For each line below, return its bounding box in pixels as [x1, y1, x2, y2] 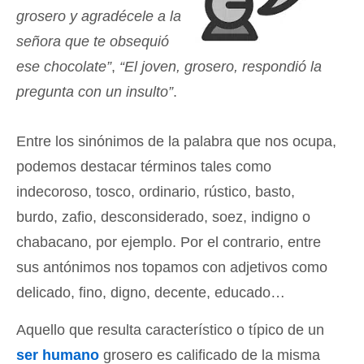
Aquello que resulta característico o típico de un [16, 322, 324, 338]
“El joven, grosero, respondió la [119, 58, 322, 75]
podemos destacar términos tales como [16, 158, 271, 175]
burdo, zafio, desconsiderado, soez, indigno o [16, 209, 310, 225]
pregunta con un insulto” [16, 84, 173, 100]
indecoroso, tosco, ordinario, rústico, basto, [16, 184, 295, 200]
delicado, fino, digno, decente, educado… [16, 284, 285, 301]
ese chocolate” [16, 58, 111, 75]
